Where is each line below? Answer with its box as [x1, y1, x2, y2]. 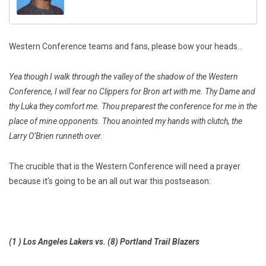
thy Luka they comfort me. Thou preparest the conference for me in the [9, 102, 257, 112]
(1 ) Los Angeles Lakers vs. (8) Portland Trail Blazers [9, 237, 199, 247]
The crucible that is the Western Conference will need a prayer [9, 161, 240, 172]
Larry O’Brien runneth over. [9, 131, 103, 141]
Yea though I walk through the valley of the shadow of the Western [9, 72, 238, 82]
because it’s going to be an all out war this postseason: [9, 176, 211, 186]
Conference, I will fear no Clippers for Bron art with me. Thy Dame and [9, 87, 255, 97]
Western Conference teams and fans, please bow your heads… [9, 42, 243, 52]
